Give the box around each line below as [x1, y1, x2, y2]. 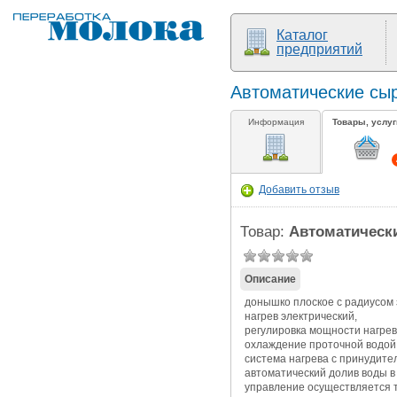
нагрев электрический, [245, 309, 357, 323]
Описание [245, 272, 296, 285]
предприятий [276, 42, 362, 57]
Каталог [276, 27, 328, 43]
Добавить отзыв [259, 183, 339, 196]
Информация [247, 117, 304, 127]
